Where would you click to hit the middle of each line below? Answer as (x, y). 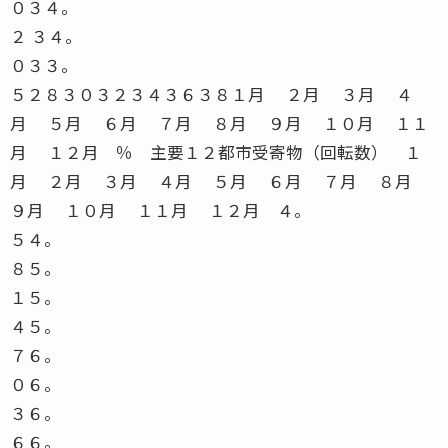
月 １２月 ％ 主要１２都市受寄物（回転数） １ (216, 151)
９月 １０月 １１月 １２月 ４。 (160, 209)
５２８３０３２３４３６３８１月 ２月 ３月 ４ (211, 93)
